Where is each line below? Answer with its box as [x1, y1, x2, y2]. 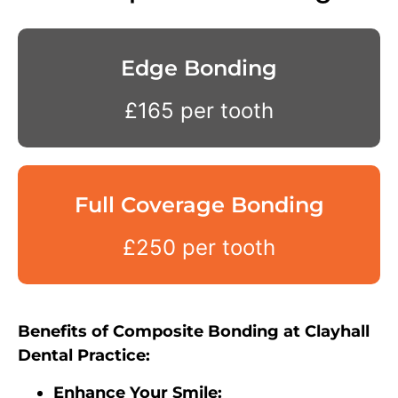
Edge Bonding [121, 55, 277, 82]
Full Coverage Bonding [74, 192, 324, 219]
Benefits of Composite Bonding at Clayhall [18, 322, 370, 342]
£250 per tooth [123, 235, 275, 261]
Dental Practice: [18, 346, 150, 366]
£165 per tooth [124, 98, 274, 124]
